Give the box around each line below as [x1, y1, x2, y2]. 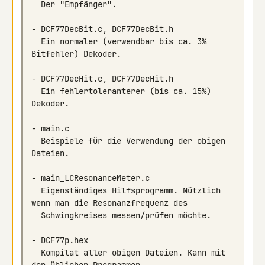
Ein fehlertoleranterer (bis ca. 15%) [31, 86, 41, 96]
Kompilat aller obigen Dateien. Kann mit [31, 247, 41, 258]
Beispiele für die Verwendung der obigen [31, 135, 41, 146]
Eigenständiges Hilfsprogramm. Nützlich [31, 185, 41, 196]
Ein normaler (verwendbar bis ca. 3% [31, 36, 41, 47]
